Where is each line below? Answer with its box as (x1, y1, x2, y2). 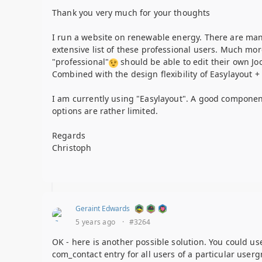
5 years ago (75, 217, 116, 227)
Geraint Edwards (75, 204, 130, 214)
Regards (52, 130, 86, 142)
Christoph (52, 142, 92, 154)
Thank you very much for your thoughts (52, 7, 211, 19)
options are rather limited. (52, 105, 158, 117)
